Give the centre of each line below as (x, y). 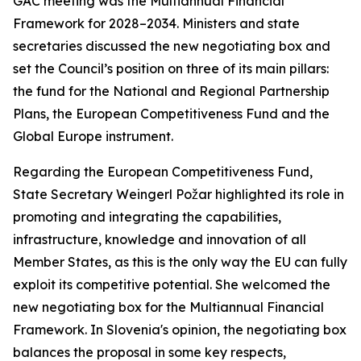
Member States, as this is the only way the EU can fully (180, 262)
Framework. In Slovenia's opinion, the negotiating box (180, 330)
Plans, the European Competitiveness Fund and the (171, 114)
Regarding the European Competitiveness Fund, (163, 172)
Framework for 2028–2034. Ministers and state (156, 23)
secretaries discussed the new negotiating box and (172, 46)
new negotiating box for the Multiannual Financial (168, 307)
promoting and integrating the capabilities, (147, 217)
